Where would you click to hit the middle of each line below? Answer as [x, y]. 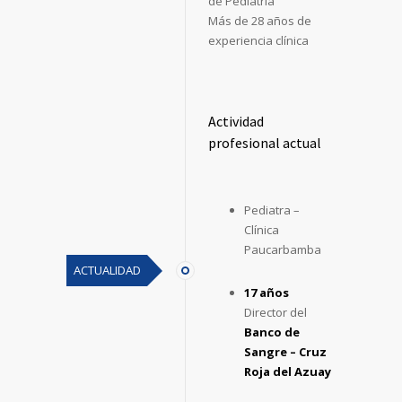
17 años [267, 292]
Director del [275, 312]
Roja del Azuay [288, 371]
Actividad [236, 121]
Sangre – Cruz [285, 351]
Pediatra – [272, 210]
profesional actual [265, 142]
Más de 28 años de [260, 20]
